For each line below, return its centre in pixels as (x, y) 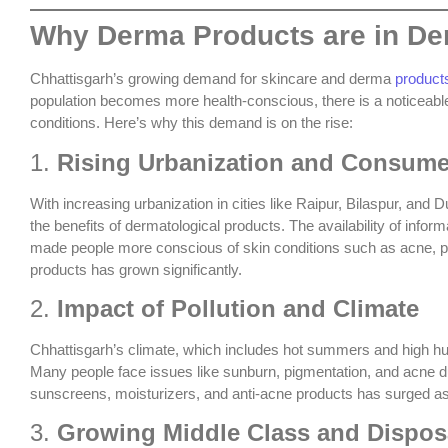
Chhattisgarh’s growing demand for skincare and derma (212, 79)
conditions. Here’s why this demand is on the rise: (191, 123)
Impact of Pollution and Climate (238, 308)
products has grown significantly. (136, 269)
